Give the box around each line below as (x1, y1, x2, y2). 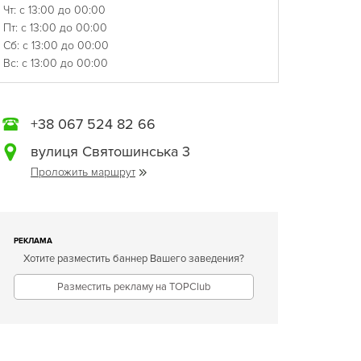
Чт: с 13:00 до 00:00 (3, 3, 106, 17)
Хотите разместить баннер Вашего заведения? (23, 252, 244, 265)
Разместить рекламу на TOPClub (56, 280, 210, 293)
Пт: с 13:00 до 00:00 (3, 21, 107, 35)
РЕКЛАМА (13, 236, 52, 246)
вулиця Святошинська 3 (31, 143, 190, 160)
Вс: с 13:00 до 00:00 (3, 56, 108, 70)
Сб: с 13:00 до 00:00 (3, 39, 109, 52)
